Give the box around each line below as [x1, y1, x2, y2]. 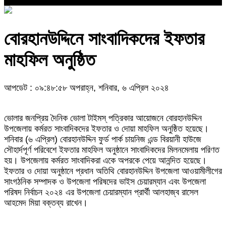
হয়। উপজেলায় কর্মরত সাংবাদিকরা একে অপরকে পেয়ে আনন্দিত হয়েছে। [4, 155, 207, 166]
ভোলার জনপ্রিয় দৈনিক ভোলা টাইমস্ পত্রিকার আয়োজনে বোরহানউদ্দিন [4, 113, 202, 124]
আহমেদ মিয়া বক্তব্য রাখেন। [4, 198, 88, 208]
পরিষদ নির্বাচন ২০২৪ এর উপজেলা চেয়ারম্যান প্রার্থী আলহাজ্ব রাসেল [4, 187, 198, 198]
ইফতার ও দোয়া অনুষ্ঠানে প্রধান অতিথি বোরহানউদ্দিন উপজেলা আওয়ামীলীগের [4, 166, 222, 177]
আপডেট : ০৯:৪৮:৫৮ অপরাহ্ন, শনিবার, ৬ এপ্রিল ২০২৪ [4, 83, 169, 93]
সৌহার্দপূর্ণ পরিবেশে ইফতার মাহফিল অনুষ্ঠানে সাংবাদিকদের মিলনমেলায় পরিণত [4, 145, 219, 155]
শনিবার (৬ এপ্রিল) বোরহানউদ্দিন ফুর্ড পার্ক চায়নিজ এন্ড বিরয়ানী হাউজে [4, 134, 201, 145]
